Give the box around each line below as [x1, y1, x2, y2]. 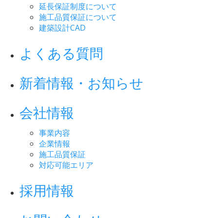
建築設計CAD [39, 22, 86, 33]
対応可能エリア [39, 159, 93, 170]
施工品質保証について [39, 11, 117, 22]
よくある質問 [19, 43, 103, 62]
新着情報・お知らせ [19, 73, 144, 92]
